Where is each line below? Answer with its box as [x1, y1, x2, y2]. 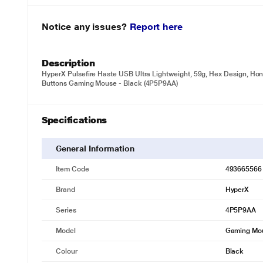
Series [56, 206, 76, 214]
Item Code [56, 165, 89, 173]
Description [42, 58, 95, 69]
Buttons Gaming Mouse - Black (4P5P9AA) [42, 79, 178, 87]
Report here [129, 21, 183, 32]
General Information [56, 144, 135, 153]
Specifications [42, 114, 107, 126]
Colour [56, 247, 77, 255]
